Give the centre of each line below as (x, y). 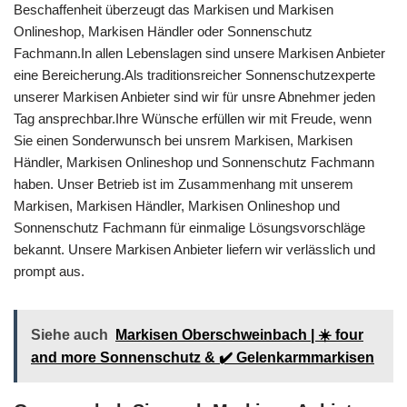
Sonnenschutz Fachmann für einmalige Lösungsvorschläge (189, 228)
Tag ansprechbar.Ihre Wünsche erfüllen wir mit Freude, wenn (193, 119)
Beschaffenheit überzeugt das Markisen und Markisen (174, 10)
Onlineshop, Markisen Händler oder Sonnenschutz (163, 31)
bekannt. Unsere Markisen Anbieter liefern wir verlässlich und (194, 249)
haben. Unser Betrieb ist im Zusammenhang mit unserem (184, 184)
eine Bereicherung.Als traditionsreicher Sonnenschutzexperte (194, 75)
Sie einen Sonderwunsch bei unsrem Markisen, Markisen (183, 140)
